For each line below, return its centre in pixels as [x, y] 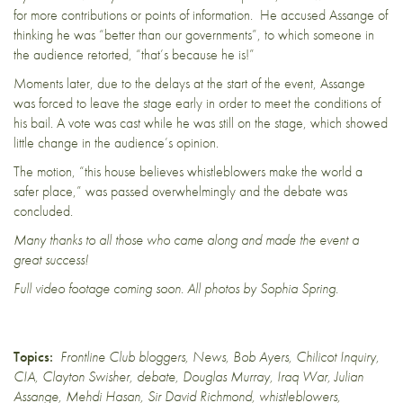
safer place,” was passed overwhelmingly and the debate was [180, 191]
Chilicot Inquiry [336, 356]
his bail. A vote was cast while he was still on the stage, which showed [201, 122]
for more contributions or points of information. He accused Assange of [201, 14]
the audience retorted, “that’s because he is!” [134, 54]
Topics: [33, 356]
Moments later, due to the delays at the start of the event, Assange [189, 83]
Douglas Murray [226, 376]
